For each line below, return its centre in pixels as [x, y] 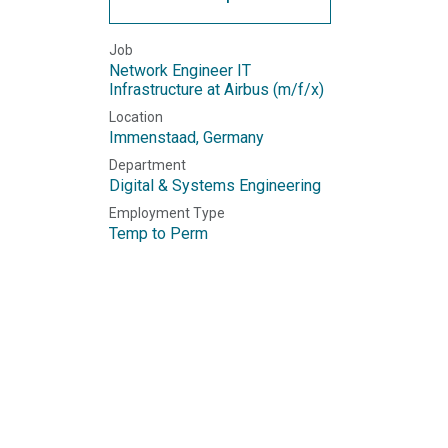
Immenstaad [152, 137]
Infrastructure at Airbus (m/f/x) [216, 89]
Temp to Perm [158, 233]
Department [147, 165]
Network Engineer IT [180, 70]
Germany [233, 137]
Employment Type [167, 213]
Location [136, 117]
